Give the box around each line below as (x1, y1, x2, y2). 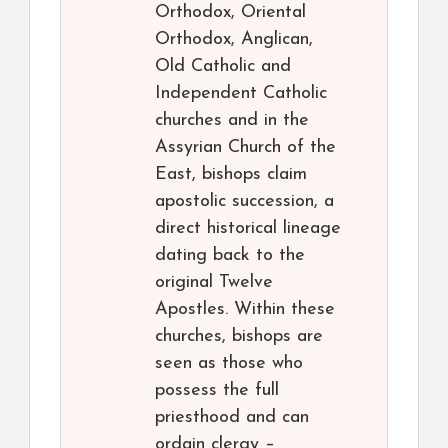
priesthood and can (155, 408, 309, 428)
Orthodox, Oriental (155, 3, 306, 23)
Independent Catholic (155, 84, 327, 104)
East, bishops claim (155, 165, 307, 185)
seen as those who (155, 354, 303, 374)
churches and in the (155, 111, 309, 131)
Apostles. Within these (155, 300, 335, 320)
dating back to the (155, 246, 305, 266)
